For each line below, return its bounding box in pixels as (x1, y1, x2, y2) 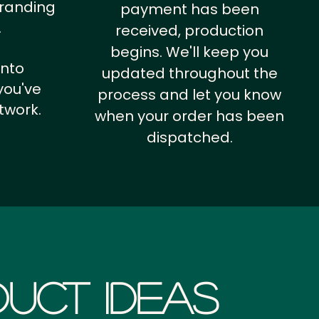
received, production (115, 21, 263, 41)
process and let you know (98, 85, 281, 105)
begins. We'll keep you (110, 42, 268, 62)
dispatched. (146, 127, 233, 147)
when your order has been (95, 106, 284, 126)
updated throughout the (101, 63, 278, 83)
